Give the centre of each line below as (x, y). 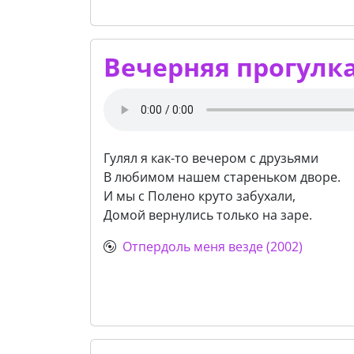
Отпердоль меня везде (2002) (213, 247)
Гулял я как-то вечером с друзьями (211, 158)
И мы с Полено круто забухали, (200, 196)
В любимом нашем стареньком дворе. (222, 177)
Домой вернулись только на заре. (208, 215)
